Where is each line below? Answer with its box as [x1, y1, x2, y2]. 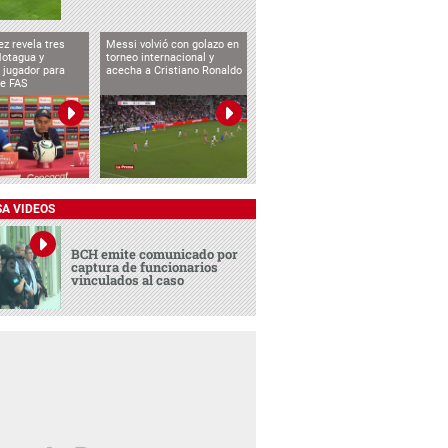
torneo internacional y [105, 50, 214, 64]
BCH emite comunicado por [71, 245, 239, 264]
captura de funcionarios [71, 258, 219, 277]
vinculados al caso [71, 271, 185, 290]
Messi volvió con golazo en [105, 37, 239, 51]
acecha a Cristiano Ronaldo [105, 63, 242, 77]
